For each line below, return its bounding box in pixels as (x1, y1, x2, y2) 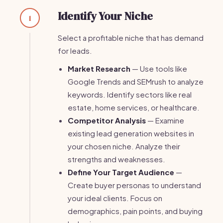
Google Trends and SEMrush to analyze (68, 77, 204, 86)
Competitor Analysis (68, 115, 146, 125)
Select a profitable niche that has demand (58, 33, 204, 42)
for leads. (58, 46, 92, 55)
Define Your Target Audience (68, 167, 174, 177)
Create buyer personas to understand (68, 180, 201, 190)
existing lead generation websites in (68, 128, 194, 138)
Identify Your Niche (58, 8, 153, 23)
